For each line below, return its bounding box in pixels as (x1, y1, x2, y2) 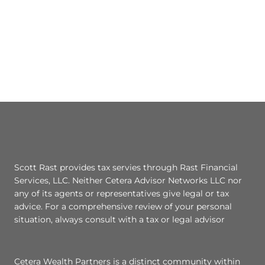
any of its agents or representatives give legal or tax (14, 188, 229, 199)
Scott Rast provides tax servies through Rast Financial (14, 162, 238, 173)
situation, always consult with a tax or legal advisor (14, 214, 225, 225)
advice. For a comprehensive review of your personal (14, 201, 232, 212)
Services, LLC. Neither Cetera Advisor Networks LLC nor (14, 175, 242, 186)
